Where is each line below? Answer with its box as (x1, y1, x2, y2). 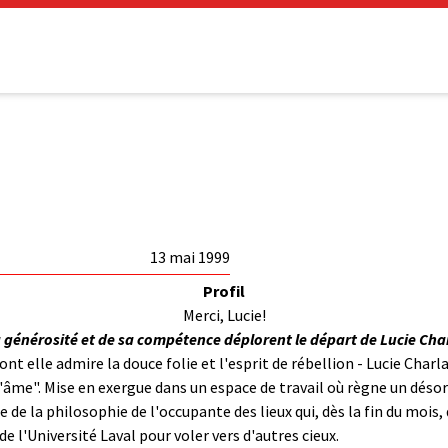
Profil (203, 280, 245, 301)
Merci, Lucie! (182, 304, 266, 325)
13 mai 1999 (150, 246, 230, 267)
